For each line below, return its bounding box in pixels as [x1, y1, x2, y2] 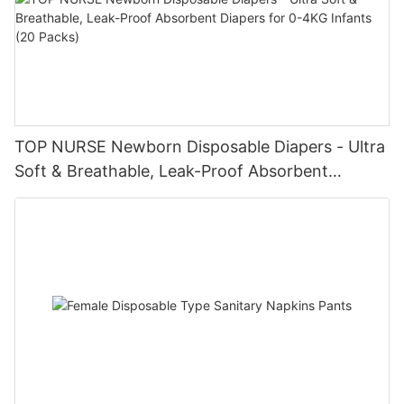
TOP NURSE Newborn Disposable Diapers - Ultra [14, 136, 385, 156]
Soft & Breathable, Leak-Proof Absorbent [14, 161, 328, 180]
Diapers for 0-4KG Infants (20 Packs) [14, 185, 298, 205]
